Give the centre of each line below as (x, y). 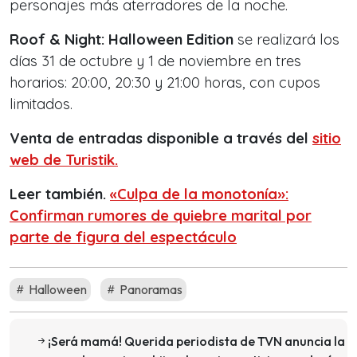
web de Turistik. (64, 160)
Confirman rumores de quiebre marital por (161, 216)
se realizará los (286, 40)
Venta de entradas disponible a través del (161, 139)
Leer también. (60, 194)
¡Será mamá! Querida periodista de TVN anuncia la (196, 341)
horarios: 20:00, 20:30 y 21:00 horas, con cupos (165, 83)
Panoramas (150, 290)
